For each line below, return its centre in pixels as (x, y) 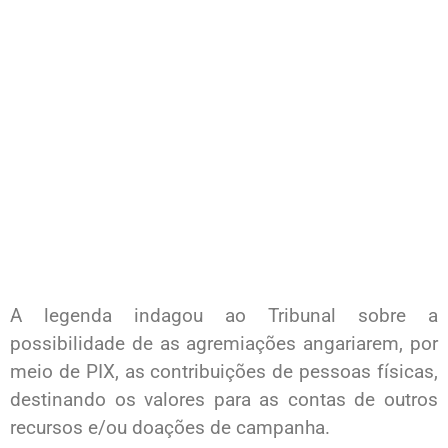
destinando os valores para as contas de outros (224, 399)
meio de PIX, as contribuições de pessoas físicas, (224, 371)
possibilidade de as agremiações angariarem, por (224, 343)
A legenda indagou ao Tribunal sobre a (224, 315)
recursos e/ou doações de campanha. (170, 427)
